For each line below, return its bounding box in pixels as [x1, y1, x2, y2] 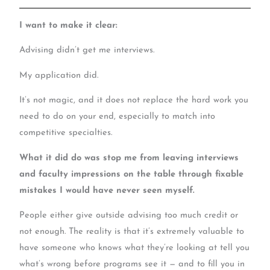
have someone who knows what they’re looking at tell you [19, 243, 250, 253]
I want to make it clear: [19, 20, 118, 30]
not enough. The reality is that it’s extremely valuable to [19, 227, 245, 237]
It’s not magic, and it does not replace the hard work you [19, 96, 249, 105]
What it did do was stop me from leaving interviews [19, 153, 239, 163]
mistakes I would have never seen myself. [19, 186, 195, 195]
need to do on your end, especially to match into [19, 112, 216, 122]
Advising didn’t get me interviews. [19, 46, 155, 55]
